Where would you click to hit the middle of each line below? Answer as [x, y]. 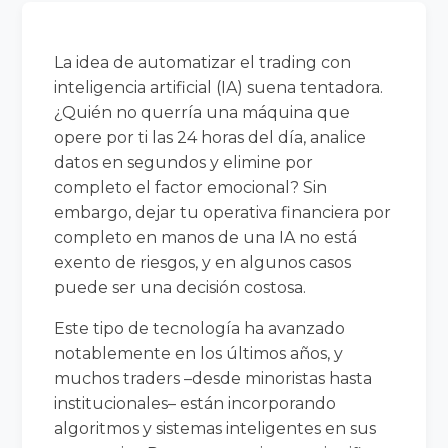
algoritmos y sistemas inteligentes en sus [215, 428]
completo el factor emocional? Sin [191, 187]
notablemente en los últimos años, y [199, 353]
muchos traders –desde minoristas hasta [213, 378]
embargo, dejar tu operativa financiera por [223, 212]
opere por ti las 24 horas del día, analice [210, 137]
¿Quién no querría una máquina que [202, 112]
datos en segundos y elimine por [184, 162]
